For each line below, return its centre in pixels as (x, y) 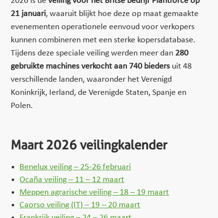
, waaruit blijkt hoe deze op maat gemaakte (122, 14)
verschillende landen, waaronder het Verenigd (91, 79)
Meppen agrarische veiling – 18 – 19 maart (94, 192)
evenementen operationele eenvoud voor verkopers (103, 27)
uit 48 (181, 66)
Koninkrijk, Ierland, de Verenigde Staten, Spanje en (99, 92)
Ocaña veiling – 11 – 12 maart (72, 180)
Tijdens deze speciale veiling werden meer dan (93, 53)
